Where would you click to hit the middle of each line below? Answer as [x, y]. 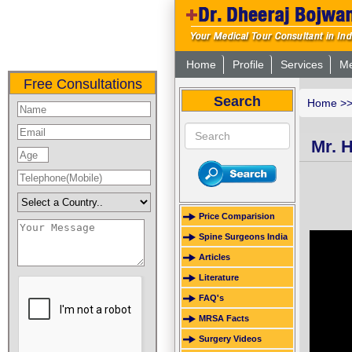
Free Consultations [82, 84]
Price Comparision [237, 216]
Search [237, 101]
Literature [219, 278]
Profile [248, 64]
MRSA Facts [224, 319]
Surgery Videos [230, 339]
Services [302, 64]
